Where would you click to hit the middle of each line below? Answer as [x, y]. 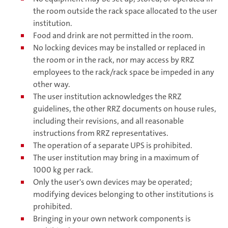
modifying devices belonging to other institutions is [123, 194]
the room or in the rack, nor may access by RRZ [114, 60]
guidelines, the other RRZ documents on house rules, [125, 109]
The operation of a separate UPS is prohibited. [113, 146]
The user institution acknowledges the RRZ [107, 97]
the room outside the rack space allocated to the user [125, 11]
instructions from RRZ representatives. [101, 133]
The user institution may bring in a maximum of [116, 158]
